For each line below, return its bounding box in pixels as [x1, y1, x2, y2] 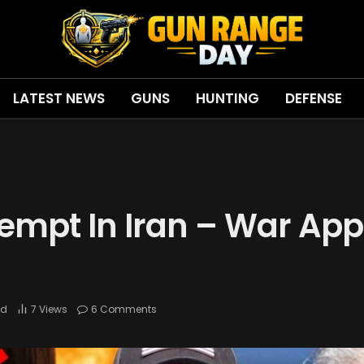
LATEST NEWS [12, 88, 105, 108]
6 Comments [91, 302, 157, 317]
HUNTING [195, 88, 259, 108]
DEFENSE [284, 88, 342, 108]
